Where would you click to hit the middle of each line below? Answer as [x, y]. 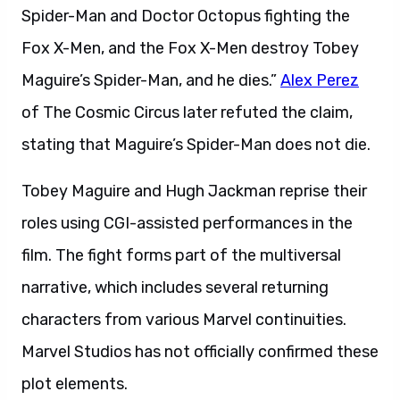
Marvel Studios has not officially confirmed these [200, 352]
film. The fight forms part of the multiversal [181, 255]
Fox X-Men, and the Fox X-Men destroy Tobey [190, 48]
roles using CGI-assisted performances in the [187, 223]
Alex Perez [320, 80]
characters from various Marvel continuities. [184, 320]
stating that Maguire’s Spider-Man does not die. [196, 145]
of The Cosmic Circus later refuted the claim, [187, 112]
